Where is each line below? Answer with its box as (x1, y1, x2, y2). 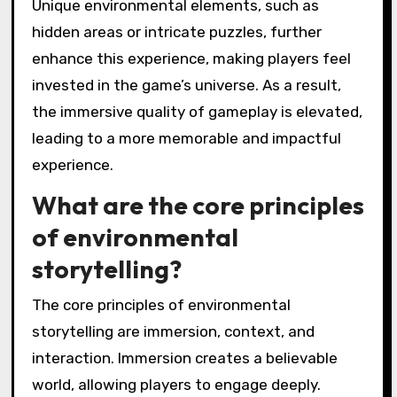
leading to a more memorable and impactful (31, 129, 341, 148)
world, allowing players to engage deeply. (31, 375, 321, 393)
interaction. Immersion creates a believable (31, 348, 338, 367)
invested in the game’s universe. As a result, (31, 76, 341, 95)
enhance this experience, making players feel (31, 50, 351, 68)
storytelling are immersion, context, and (31, 322, 315, 340)
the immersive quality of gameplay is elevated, (31, 103, 362, 121)
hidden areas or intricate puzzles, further (31, 23, 322, 42)
